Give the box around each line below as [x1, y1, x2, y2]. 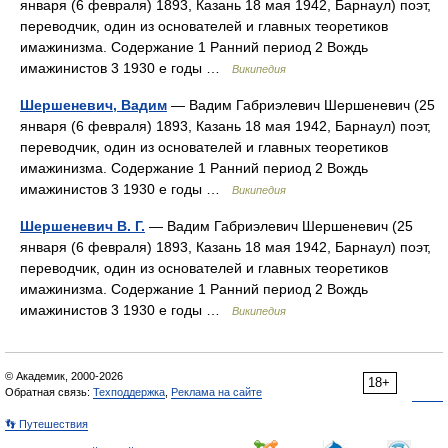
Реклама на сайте [171, 386, 262, 398]
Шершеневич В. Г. [20, 218, 145, 234]
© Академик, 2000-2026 [5, 370, 123, 382]
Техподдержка [93, 386, 165, 398]
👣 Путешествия [5, 418, 88, 430]
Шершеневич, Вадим [20, 97, 167, 113]
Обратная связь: [5, 386, 93, 398]
